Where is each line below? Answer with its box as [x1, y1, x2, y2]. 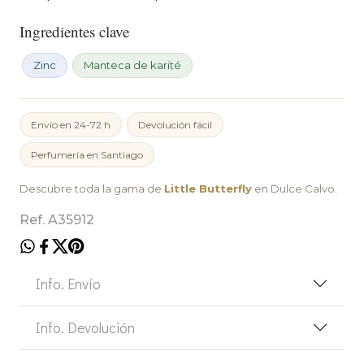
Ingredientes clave [19, 20, 129, 41]
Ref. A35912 [19, 211, 94, 227]
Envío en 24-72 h [31, 118, 110, 131]
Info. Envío [36, 273, 101, 293]
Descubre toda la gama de [19, 181, 164, 195]
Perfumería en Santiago [31, 148, 143, 161]
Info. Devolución [36, 317, 135, 337]
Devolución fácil [138, 118, 212, 131]
